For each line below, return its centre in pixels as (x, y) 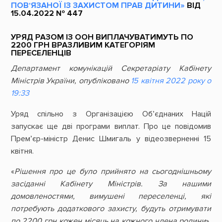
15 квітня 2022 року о (171, 81)
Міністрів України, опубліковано (71, 81)
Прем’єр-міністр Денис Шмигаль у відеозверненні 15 (111, 139)
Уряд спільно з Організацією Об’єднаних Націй (111, 114)
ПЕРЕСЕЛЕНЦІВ (41, 53)
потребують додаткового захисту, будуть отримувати (111, 208)
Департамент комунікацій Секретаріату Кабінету (111, 69)
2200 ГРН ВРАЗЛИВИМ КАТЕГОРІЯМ (83, 45)
